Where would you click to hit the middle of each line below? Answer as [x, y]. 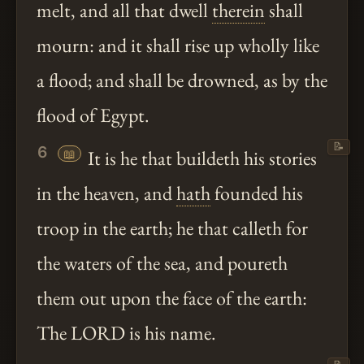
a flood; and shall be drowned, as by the [182, 80]
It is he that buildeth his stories [200, 158]
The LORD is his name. [126, 333]
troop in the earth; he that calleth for [172, 228]
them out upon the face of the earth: [172, 298]
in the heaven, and [106, 193]
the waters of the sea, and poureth [162, 263]
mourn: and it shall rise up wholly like [178, 45]
